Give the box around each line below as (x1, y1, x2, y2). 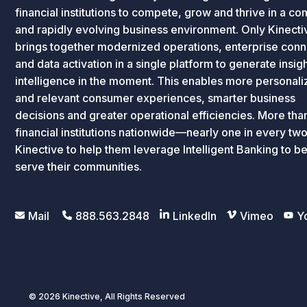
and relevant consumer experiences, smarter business (15, 91, 295, 106)
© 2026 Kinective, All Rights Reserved (29, 291, 185, 302)
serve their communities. (15, 160, 142, 174)
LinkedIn (173, 209, 217, 223)
